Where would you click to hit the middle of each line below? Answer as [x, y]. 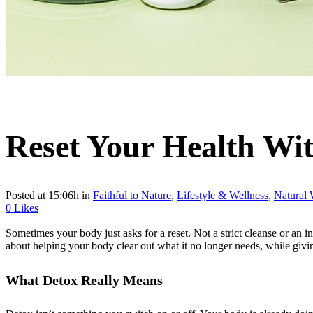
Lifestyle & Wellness [223, 196]
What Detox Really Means [84, 280]
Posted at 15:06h [42, 196]
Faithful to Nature [132, 196]
